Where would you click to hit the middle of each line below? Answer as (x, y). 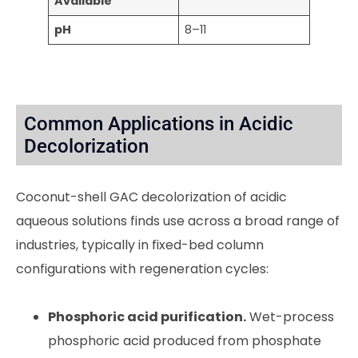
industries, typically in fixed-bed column (140, 245)
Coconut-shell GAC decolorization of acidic (151, 197)
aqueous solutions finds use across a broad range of (178, 221)
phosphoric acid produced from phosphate (185, 340)
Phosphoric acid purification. (147, 316)
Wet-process (290, 316)
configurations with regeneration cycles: (142, 268)
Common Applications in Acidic (159, 123)
